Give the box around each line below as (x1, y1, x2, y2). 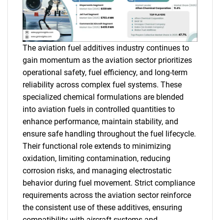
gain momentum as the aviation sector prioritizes (23, 55, 192, 65)
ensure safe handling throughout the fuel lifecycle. (23, 129, 196, 138)
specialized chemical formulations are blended (23, 92, 184, 102)
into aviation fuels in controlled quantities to (23, 105, 175, 114)
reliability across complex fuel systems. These (23, 80, 182, 89)
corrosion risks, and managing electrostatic (23, 166, 171, 175)
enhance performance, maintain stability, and (23, 117, 178, 126)
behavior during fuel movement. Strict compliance (23, 178, 195, 188)
